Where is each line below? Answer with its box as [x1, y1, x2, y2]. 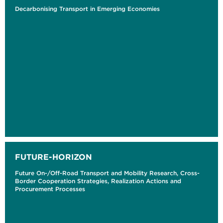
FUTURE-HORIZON [15, 152, 92, 162]
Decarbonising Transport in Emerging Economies [15, 5, 160, 13]
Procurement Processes [15, 185, 85, 193]
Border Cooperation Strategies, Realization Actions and [15, 177, 181, 185]
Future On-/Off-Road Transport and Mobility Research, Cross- [15, 169, 200, 177]
